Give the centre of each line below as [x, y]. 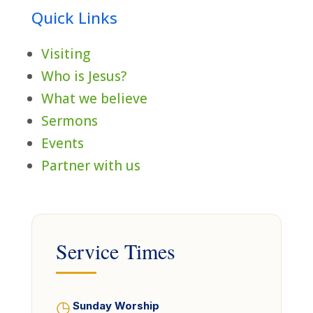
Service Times [115, 251]
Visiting [65, 54]
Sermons [69, 121]
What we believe [94, 99]
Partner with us [90, 166]
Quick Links [74, 18]
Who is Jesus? [83, 77]
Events [62, 144]
